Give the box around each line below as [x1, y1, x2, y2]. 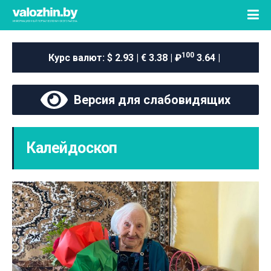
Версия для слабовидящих [68, 93, 230, 107]
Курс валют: [48, 51, 107, 64]
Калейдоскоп [26, 139, 117, 157]
